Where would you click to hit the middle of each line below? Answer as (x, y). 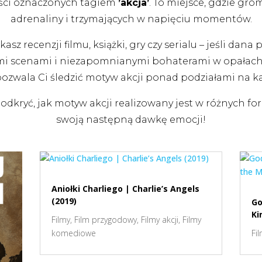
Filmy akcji (160, 220)
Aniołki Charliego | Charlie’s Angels (126, 189)
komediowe (74, 233)
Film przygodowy (106, 220)
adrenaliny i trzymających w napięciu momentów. (131, 19)
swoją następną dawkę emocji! (131, 119)
